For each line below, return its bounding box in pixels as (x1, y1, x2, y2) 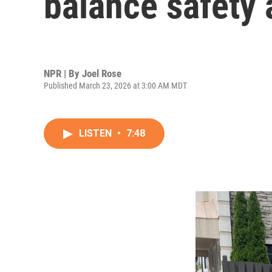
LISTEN (79, 127, 114, 139)
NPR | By (44, 67, 82, 80)
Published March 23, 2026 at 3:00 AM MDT (44, 80, 187, 90)
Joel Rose (82, 67, 121, 80)
